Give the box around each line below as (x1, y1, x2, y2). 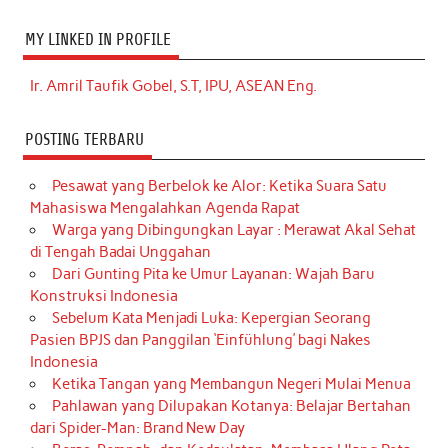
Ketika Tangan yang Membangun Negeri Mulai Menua (51, 375, 411, 394)
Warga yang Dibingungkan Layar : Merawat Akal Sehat (51, 221, 416, 240)
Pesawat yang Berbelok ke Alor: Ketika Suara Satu (51, 177, 387, 196)
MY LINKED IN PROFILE (24, 29, 171, 49)
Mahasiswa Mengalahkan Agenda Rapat (30, 199, 301, 218)
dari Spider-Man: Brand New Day (30, 419, 246, 438)
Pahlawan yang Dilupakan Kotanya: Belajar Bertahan (51, 397, 411, 416)
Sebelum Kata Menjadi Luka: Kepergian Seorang (51, 309, 371, 328)
